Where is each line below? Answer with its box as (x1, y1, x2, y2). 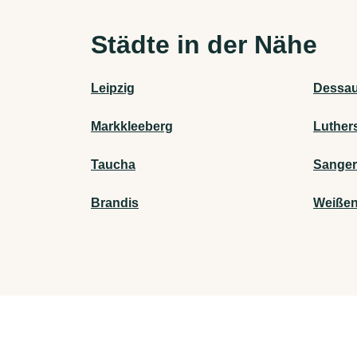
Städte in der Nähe (91, 30, 317, 60)
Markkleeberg (91, 120, 173, 134)
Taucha (91, 158, 135, 172)
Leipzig (91, 81, 135, 96)
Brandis (91, 196, 139, 210)
